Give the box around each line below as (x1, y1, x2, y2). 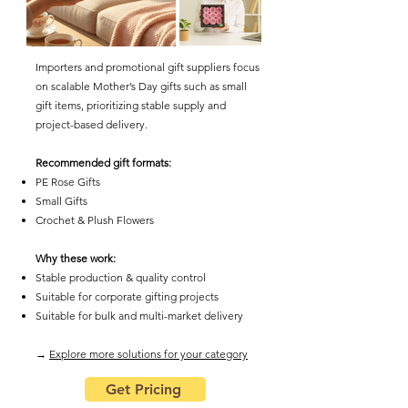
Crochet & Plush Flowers (36, 213, 154, 227)
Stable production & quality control (36, 270, 206, 284)
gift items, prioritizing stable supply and (36, 98, 226, 112)
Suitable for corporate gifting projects (36, 290, 219, 303)
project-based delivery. (36, 117, 148, 131)
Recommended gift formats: (36, 156, 171, 169)
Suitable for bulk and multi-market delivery (36, 309, 243, 322)
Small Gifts (36, 194, 87, 208)
